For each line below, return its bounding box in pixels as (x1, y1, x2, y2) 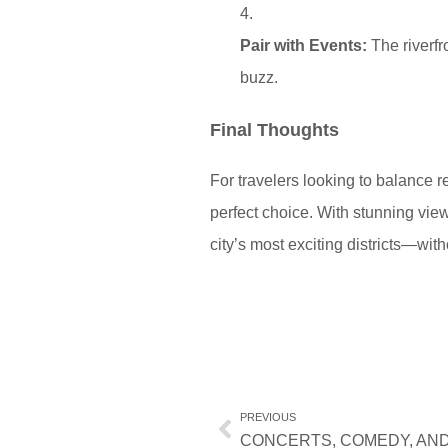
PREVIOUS (240, 411, 296, 424)
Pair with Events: (240, 37, 367, 54)
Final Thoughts (210, 120, 339, 140)
